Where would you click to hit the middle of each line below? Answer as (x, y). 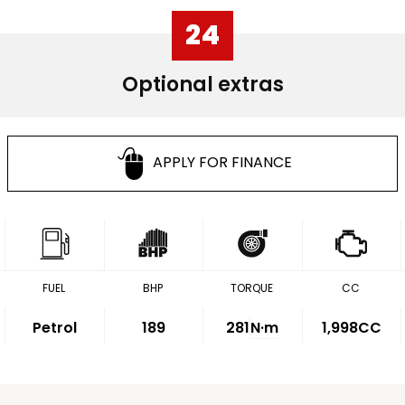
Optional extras (202, 85)
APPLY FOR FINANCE (223, 163)
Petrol (54, 328)
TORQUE (252, 288)
